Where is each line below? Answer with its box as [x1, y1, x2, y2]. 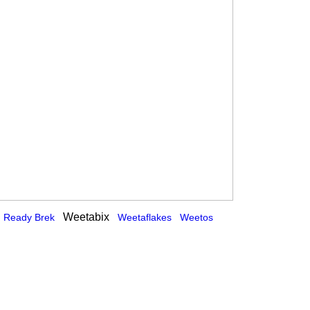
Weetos [180, 212, 213, 223]
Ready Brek [3, 212, 55, 223]
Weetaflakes [118, 212, 172, 223]
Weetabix [55, 211, 118, 223]
